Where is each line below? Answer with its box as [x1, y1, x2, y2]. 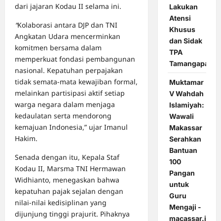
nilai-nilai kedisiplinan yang [15, 198, 107, 208]
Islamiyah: [169, 101, 204, 110]
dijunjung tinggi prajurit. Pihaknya [15, 209, 130, 219]
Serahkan [169, 135, 201, 144]
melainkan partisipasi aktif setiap [15, 88, 125, 98]
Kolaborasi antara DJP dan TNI [17, 20, 117, 30]
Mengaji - [169, 203, 201, 212]
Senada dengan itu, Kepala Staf [15, 152, 119, 162]
